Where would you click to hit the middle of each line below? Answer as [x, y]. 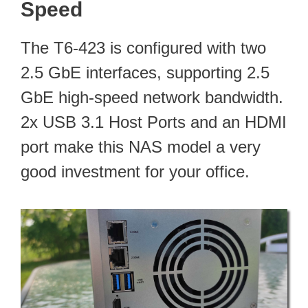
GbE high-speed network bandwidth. [152, 98]
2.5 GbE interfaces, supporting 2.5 [145, 73]
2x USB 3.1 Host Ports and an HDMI [154, 122]
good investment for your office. [135, 172]
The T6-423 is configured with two [143, 48]
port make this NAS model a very [141, 147]
